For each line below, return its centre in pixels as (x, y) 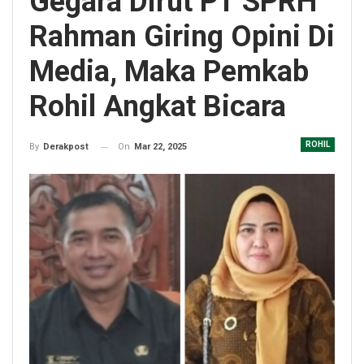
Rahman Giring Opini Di (182, 37)
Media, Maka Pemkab (169, 71)
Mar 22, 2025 (160, 147)
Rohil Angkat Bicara (158, 106)
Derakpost (66, 147)
